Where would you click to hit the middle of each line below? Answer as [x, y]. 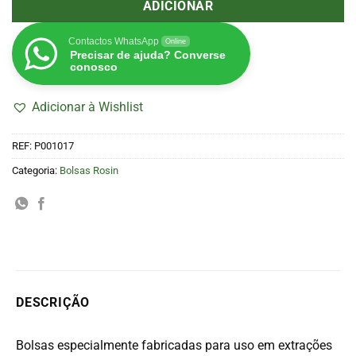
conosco [94, 67]
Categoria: [36, 170]
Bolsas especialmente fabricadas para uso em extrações [174, 345]
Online [176, 42]
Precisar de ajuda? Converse [148, 55]
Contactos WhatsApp [114, 42]
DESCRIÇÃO [53, 302]
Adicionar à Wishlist [87, 107]
